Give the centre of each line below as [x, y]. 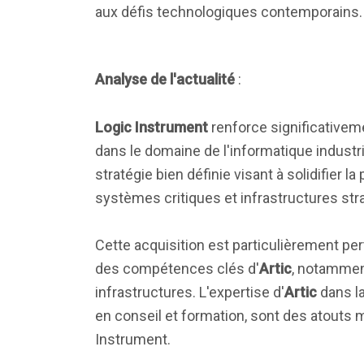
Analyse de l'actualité [165, 79]
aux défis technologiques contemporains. [229, 12]
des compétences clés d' [177, 269]
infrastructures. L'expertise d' [190, 292]
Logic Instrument [152, 127]
